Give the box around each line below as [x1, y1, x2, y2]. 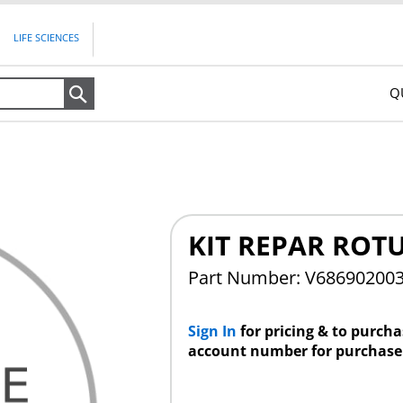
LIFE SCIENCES [13, 31, 80, 45]
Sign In [187, 320, 240, 341]
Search [88, 84, 157, 103]
